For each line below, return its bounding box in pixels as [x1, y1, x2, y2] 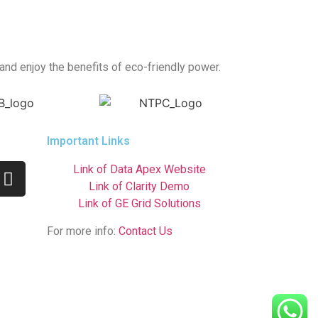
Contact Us [119, 224, 172, 238]
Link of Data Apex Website [72, 163, 206, 177]
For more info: [47, 224, 119, 238]
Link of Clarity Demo [89, 180, 190, 194]
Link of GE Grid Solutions [77, 197, 201, 211]
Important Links [47, 134, 130, 148]
